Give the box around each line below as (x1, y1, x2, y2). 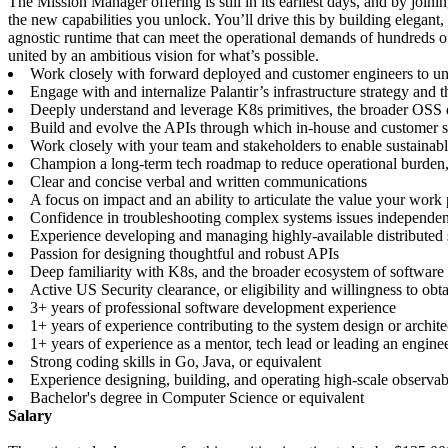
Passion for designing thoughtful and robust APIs (30, 245, 339, 263)
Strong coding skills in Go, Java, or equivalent (30, 353, 321, 371)
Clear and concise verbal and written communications (30, 173, 367, 191)
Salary (8, 407, 52, 425)
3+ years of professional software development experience (30, 299, 396, 317)
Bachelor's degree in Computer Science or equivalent (30, 389, 364, 407)
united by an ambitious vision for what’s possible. (8, 47, 319, 65)
